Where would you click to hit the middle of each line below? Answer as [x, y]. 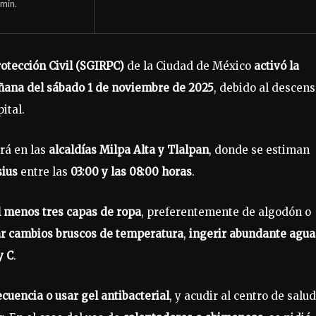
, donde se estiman [259, 150]
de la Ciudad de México [189, 66]
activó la [276, 66]
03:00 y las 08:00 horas [131, 171]
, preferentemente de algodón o [226, 212]
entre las [44, 171]
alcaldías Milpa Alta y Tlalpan [129, 150]
